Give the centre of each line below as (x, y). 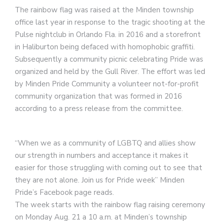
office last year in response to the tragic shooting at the (110, 22)
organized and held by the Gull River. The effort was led (110, 71)
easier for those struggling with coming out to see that (109, 167)
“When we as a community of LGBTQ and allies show (105, 143)
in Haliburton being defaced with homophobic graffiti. (105, 47)
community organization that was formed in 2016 (98, 96)
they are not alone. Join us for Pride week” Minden (100, 180)
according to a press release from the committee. (99, 108)
